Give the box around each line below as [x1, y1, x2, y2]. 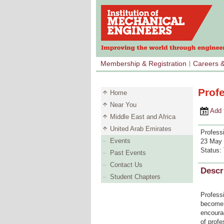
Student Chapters [110, 173, 160, 180]
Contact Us [110, 161, 142, 168]
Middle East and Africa [110, 113, 175, 120]
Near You [110, 101, 136, 108]
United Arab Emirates [110, 125, 171, 132]
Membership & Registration [100, 59, 186, 67]
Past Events [110, 149, 146, 156]
